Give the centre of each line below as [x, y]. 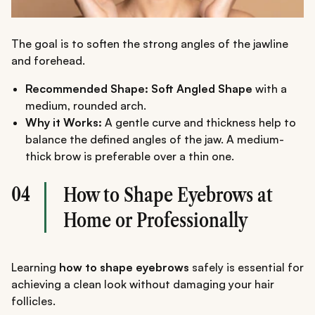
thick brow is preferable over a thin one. [130, 156]
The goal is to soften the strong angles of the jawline [150, 44]
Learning [35, 268]
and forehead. [48, 61]
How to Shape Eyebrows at [168, 195]
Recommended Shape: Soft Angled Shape [139, 89]
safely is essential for [246, 268]
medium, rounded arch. [86, 106]
